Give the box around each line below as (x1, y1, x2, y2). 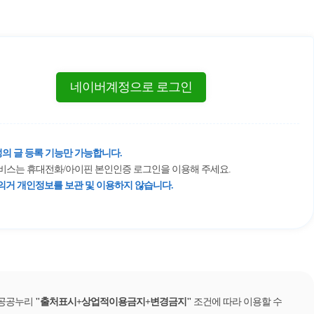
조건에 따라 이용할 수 (193, 296, 282, 307)
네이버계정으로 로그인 (69, 80, 192, 94)
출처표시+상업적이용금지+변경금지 (40, 296, 186, 307)
